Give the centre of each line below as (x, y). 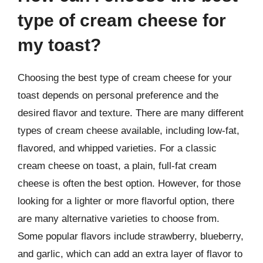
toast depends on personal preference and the (118, 95)
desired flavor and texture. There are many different (131, 113)
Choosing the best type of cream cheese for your (125, 77)
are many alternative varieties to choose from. (119, 218)
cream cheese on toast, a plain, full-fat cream (117, 166)
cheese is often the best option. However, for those (129, 183)
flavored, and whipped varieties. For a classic (117, 148)
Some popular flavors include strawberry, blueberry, (131, 236)
